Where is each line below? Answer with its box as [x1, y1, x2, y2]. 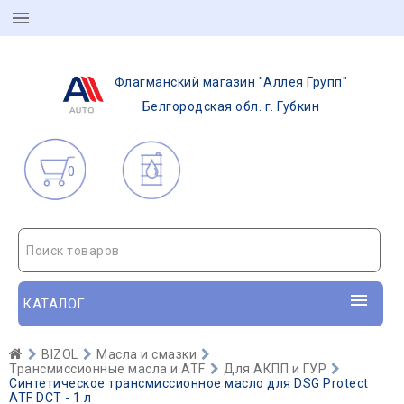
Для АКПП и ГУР [224, 362, 326, 376]
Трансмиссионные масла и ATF [9, 362, 206, 376]
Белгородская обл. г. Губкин [142, 99, 320, 114]
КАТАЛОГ [23, 296, 86, 312]
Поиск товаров [26, 243, 120, 258]
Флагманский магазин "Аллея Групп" [114, 75, 348, 89]
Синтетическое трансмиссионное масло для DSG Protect [9, 376, 369, 390]
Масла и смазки [96, 347, 197, 362]
